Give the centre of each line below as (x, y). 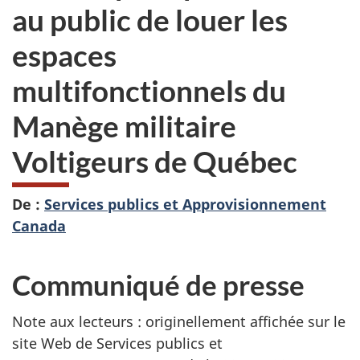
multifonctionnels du (149, 91)
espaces (64, 55)
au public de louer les (150, 20)
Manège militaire (124, 126)
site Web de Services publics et (117, 344)
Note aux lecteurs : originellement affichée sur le (179, 322)
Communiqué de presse (158, 284)
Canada (39, 225)
